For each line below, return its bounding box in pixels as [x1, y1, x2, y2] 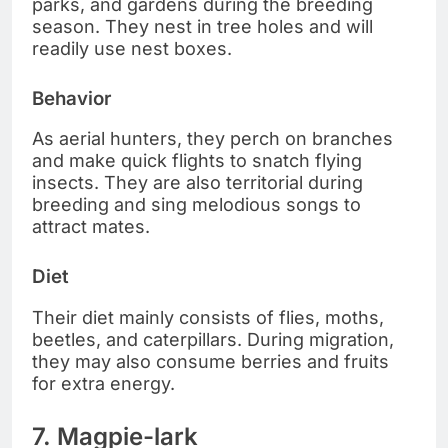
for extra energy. [32, 373, 175, 395]
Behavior [32, 86, 111, 110]
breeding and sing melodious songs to [32, 194, 361, 216]
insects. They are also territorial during [32, 172, 363, 194]
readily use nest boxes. [32, 37, 232, 59]
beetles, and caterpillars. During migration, [32, 329, 394, 351]
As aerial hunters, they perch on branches [32, 128, 393, 150]
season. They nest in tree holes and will [32, 15, 373, 37]
